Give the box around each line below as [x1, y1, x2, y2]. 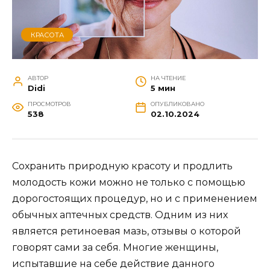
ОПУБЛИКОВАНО [150, 100, 204, 107]
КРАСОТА [30, 30, 64, 39]
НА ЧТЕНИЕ [150, 74, 186, 81]
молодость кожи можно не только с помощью [12, 176, 245, 188]
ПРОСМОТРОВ [27, 100, 71, 107]
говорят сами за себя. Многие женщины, [12, 241, 218, 253]
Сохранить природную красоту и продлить [12, 160, 233, 172]
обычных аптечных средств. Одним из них [12, 209, 228, 221]
